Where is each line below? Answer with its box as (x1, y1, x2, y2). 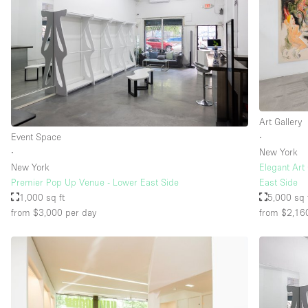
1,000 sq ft (19, 191, 65, 203)
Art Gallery (259, 115, 302, 127)
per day (63, 206, 96, 218)
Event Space (11, 131, 61, 142)
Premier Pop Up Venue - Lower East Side (11, 176, 179, 188)
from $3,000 (11, 206, 63, 218)
